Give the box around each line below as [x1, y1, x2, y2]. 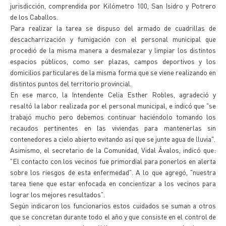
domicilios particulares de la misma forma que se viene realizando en [10, 68, 216, 77]
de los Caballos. [10, 12, 58, 21]
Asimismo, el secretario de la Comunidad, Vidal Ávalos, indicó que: [10, 145, 216, 154]
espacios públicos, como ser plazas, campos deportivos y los [10, 56, 216, 66]
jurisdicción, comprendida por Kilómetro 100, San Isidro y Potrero [10, 1, 216, 10]
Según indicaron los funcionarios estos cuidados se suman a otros [10, 201, 216, 210]
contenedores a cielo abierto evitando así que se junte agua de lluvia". [10, 134, 215, 143]
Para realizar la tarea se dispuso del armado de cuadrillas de [10, 23, 216, 32]
